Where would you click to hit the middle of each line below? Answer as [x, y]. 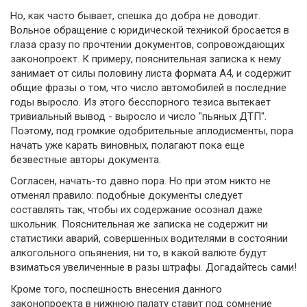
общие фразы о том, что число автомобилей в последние [148, 87]
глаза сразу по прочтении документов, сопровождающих [147, 44]
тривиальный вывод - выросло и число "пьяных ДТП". [138, 116]
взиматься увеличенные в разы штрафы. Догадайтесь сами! [153, 268]
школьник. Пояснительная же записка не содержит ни [139, 224]
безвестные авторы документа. [86, 159]
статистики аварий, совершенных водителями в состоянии [149, 239]
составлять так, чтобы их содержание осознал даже [136, 210]
